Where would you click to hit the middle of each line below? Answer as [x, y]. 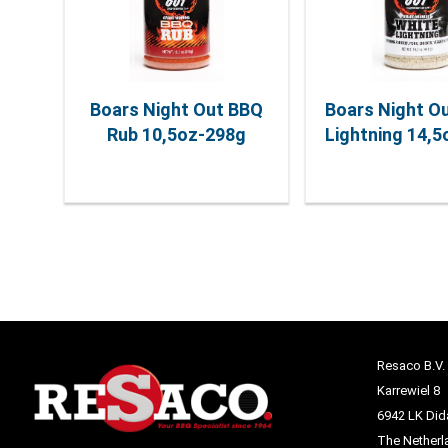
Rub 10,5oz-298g [176, 134]
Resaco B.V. [410, 365]
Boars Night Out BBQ [176, 109]
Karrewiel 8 [408, 390]
